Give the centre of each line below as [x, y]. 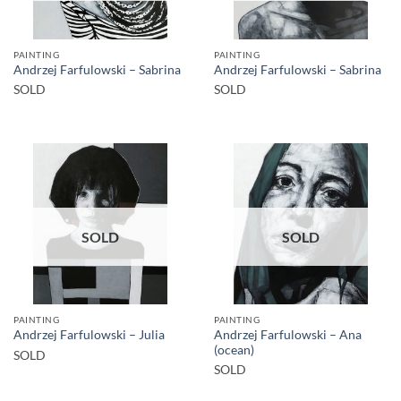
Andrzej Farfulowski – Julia [89, 335]
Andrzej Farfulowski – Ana [288, 334]
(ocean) [234, 350]
